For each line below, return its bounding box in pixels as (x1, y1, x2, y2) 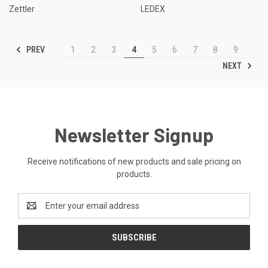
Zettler (9, 4, 35, 14)
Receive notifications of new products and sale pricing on (27, 157, 241, 167)
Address (18, 207, 50, 217)
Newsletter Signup (54, 123, 214, 147)
